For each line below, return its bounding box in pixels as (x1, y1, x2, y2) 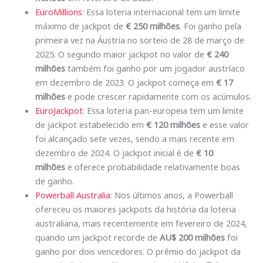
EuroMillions (35, 5, 82, 18)
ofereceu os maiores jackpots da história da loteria (35, 203, 236, 215)
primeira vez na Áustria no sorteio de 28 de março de (35, 33, 244, 46)
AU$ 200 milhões (160, 231, 225, 243)
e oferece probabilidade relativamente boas (65, 160, 240, 173)
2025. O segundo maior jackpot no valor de (35, 48, 207, 60)
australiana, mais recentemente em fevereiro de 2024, (35, 217, 247, 229)
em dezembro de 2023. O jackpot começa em (35, 76, 216, 88)
